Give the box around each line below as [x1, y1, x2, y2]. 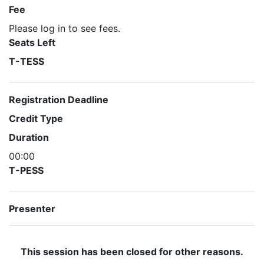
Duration [9, 131, 49, 143]
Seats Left [9, 37, 55, 48]
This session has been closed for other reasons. [21, 246, 243, 258]
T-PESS [9, 164, 44, 176]
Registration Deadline [9, 94, 108, 105]
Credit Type [9, 113, 63, 124]
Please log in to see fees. [9, 22, 120, 34]
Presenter [9, 203, 55, 214]
